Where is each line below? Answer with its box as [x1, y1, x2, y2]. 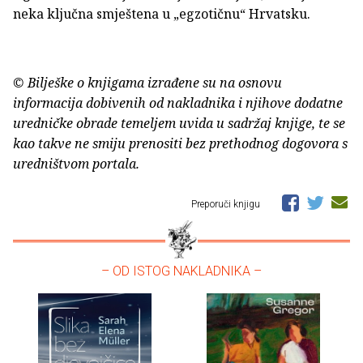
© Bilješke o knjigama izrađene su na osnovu [13, 74, 282, 92]
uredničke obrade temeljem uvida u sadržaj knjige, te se [13, 114, 345, 133]
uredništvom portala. [13, 155, 139, 173]
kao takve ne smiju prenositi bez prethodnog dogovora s [13, 135, 348, 153]
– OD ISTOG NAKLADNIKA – [101, 263, 262, 280]
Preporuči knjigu [191, 199, 263, 211]
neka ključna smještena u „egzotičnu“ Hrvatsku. [13, 5, 310, 23]
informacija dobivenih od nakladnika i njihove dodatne [13, 94, 343, 113]
